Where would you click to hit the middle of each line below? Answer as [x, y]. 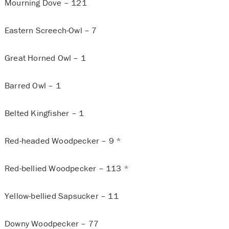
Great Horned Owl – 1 [45, 58]
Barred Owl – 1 [32, 86]
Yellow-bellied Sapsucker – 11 [61, 196]
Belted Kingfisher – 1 [44, 113]
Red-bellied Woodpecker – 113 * [66, 168]
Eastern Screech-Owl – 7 [51, 30]
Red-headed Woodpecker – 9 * [63, 141]
